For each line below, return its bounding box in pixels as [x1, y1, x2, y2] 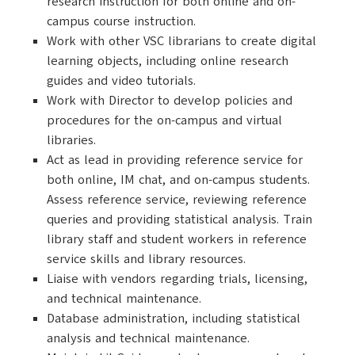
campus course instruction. [47, 13, 196, 30]
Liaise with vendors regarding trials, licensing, [47, 270, 307, 288]
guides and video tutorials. [47, 72, 196, 90]
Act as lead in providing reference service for [47, 151, 303, 169]
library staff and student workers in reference [47, 231, 307, 248]
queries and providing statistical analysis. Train [47, 211, 312, 228]
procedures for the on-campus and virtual [47, 112, 282, 129]
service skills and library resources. [47, 250, 246, 268]
